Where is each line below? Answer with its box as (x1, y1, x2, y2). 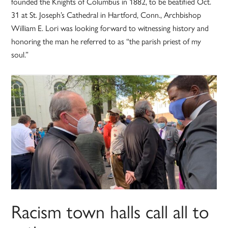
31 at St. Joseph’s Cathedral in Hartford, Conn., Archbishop (11, 9, 202, 21)
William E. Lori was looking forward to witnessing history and (11, 22, 209, 34)
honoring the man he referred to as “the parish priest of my (11, 35, 202, 47)
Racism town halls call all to (11, 197, 210, 224)
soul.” (11, 48, 29, 61)
